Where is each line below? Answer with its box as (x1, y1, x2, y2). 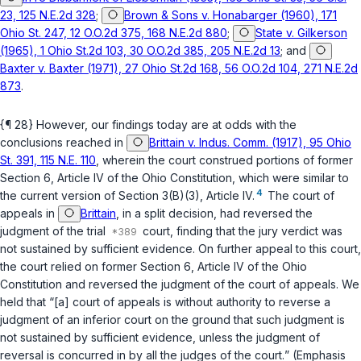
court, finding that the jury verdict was (139, 224, 342, 239)
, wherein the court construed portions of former (96, 153, 353, 168)
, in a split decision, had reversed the (116, 206, 313, 221)
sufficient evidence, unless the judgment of (91, 330, 320, 345)
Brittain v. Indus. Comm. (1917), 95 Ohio (149, 135, 351, 150)
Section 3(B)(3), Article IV (118, 189, 252, 203)
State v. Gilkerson (255, 26, 347, 40)
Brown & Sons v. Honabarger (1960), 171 (124, 8, 337, 23)
